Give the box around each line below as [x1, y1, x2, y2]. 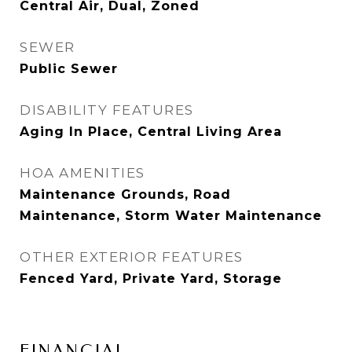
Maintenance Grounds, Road [20, 187, 231, 202]
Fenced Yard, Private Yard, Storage [20, 271, 282, 286]
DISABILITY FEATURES [20, 102, 194, 118]
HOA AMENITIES [20, 165, 145, 181]
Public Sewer [20, 61, 118, 76]
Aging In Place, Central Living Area [20, 124, 282, 139]
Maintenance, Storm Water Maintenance [20, 208, 322, 223]
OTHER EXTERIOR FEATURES [20, 249, 244, 265]
